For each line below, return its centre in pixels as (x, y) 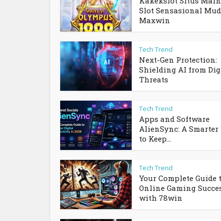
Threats (154, 79)
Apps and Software (174, 119)
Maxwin (155, 20)
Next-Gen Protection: (178, 60)
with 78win (161, 198)
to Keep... (155, 139)
